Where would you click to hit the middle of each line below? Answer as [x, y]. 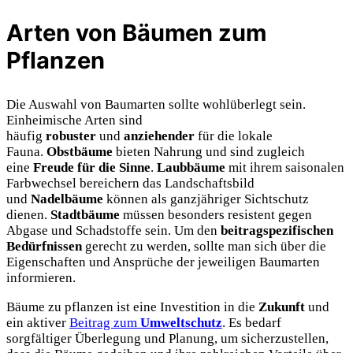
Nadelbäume [67, 199]
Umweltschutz [181, 323]
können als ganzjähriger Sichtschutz [206, 199]
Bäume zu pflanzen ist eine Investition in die [132, 307]
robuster [71, 136]
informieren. [41, 278]
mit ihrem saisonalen [285, 168]
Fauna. [26, 152]
